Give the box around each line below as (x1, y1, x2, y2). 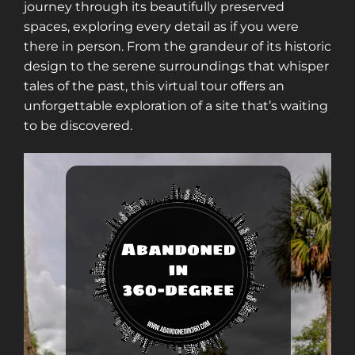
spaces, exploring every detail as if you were (24, 18, 299, 34)
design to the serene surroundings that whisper (24, 58, 329, 74)
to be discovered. (24, 117, 132, 133)
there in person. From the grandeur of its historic (24, 38, 331, 54)
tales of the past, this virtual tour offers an (24, 78, 284, 94)
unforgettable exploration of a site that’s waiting (24, 97, 328, 113)
